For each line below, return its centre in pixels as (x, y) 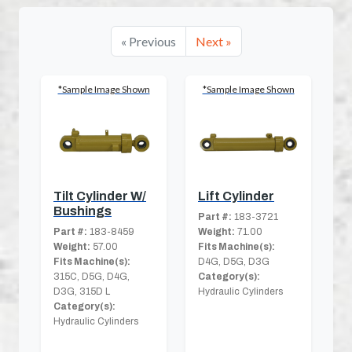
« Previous (148, 42)
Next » (213, 42)
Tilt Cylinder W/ (100, 196)
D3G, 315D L (82, 292)
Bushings (82, 211)
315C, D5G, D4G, (92, 277)
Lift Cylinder (236, 196)
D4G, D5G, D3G (234, 262)
